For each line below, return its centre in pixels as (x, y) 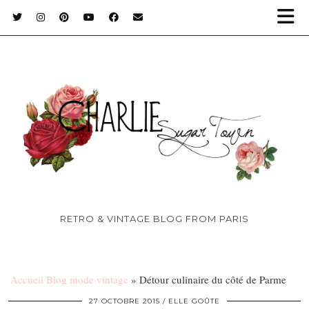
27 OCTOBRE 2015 (124, 301)
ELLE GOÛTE (194, 301)
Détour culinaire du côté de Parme (213, 279)
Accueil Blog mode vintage (69, 279)
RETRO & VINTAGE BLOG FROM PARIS (154, 219)
